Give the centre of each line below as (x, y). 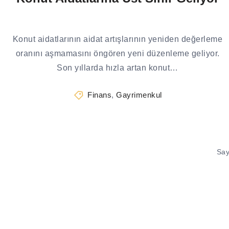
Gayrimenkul (139, 95)
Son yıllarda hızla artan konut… (118, 68)
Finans (100, 95)
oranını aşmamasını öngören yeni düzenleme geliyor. (118, 53)
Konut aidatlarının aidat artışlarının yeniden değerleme (118, 39)
